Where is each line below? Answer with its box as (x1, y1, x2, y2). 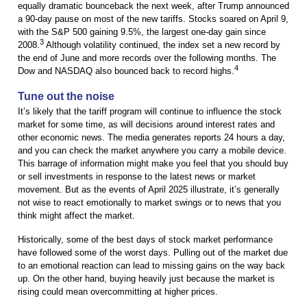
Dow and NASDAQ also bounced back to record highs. (18, 66, 234, 77)
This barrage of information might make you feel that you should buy (18, 158, 288, 169)
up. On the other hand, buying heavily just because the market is (18, 273, 275, 284)
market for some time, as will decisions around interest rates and (18, 119, 275, 130)
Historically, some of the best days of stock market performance (18, 234, 273, 245)
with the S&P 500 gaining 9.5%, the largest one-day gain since (18, 27, 266, 38)
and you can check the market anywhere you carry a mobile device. (18, 145, 286, 156)
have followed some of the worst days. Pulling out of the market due (18, 247, 288, 258)
